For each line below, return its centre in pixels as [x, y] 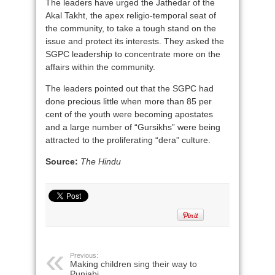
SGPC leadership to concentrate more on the [133, 54]
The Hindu [101, 161]
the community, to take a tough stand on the [131, 28]
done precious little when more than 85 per [129, 101]
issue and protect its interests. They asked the [135, 41]
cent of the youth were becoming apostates [129, 114]
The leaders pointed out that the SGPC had [130, 88]
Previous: [84, 255]
